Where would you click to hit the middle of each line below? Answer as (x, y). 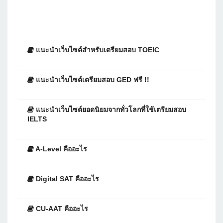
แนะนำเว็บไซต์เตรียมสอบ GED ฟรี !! (92, 79)
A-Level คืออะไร (60, 149)
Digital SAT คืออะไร (66, 178)
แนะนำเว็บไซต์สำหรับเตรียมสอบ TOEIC (97, 50)
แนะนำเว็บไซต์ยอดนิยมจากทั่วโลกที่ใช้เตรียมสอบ (110, 109)
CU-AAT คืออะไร (61, 208)
